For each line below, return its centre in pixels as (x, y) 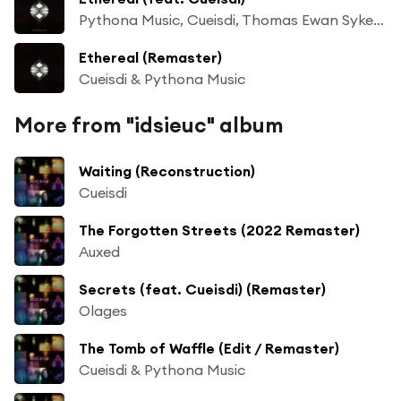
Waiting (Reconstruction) (167, 171)
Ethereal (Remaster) (150, 57)
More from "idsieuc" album (149, 124)
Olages (103, 310)
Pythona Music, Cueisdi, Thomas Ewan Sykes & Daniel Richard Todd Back (379, 19)
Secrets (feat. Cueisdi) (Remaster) (202, 289)
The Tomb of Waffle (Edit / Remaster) (209, 348)
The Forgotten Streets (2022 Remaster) (219, 230)
